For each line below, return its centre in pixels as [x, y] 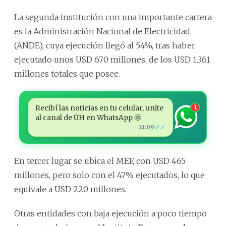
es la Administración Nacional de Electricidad [102, 31]
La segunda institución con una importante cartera [113, 17]
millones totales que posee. [67, 73]
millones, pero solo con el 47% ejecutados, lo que [109, 175]
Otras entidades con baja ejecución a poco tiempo [110, 213]
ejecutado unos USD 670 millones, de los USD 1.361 [112, 59]
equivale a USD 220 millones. [70, 189]
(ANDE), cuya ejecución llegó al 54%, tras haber [105, 45]
